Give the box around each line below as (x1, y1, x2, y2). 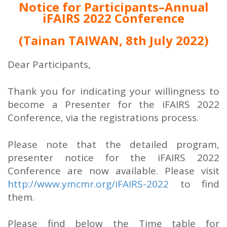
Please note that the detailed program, (8, 137, 219, 151)
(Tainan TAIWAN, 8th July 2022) (18, 32, 209, 49)
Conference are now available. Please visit (8, 164, 219, 177)
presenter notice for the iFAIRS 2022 (8, 150, 219, 164)
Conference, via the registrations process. (8, 110, 199, 124)
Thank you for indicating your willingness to (8, 84, 219, 98)
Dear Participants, (8, 57, 91, 71)
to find (169, 177, 219, 191)
